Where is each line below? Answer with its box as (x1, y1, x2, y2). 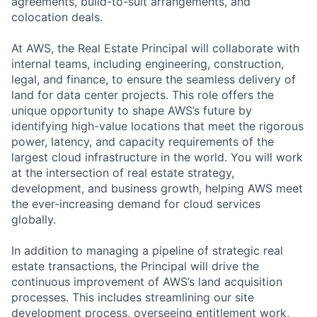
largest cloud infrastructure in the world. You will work (11, 149, 303, 164)
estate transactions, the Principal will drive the (11, 258, 259, 273)
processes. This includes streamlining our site (11, 289, 254, 304)
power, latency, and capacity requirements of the (11, 134, 274, 149)
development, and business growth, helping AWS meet (11, 180, 303, 195)
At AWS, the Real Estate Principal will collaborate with (11, 40, 299, 55)
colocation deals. (11, 9, 103, 24)
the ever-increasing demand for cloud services (11, 196, 260, 211)
